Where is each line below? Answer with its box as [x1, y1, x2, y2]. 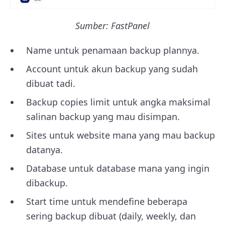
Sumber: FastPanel [75, 19, 150, 32]
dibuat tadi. [26, 77, 75, 89]
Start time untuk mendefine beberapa [26, 195, 187, 207]
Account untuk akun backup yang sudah [26, 62, 198, 75]
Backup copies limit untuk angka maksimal [26, 95, 210, 108]
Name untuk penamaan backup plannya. [26, 44, 199, 56]
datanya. [26, 143, 63, 156]
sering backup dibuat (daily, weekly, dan [26, 209, 196, 222]
